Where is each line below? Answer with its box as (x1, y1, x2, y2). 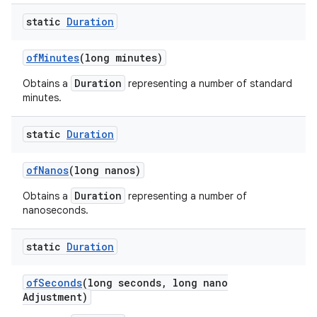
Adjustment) (23, 290, 88, 304)
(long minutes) (79, 51, 163, 64)
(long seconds (82, 276, 161, 289)
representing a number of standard (125, 77, 292, 90)
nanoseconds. (23, 204, 88, 217)
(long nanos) (69, 163, 141, 177)
